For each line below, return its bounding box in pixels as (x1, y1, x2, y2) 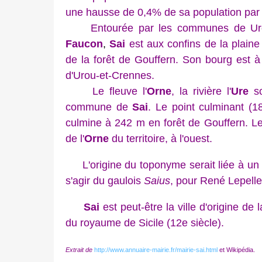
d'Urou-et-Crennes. (65, 69, 154, 81)
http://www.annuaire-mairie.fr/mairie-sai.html (94, 246, 218, 253)
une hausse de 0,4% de (65, 6, 176, 18)
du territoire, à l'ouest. (109, 132, 212, 144)
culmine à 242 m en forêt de (65, 116, 201, 129)
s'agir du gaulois (65, 174, 144, 187)
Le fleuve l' (65, 85, 147, 97)
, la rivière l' (171, 85, 232, 97)
